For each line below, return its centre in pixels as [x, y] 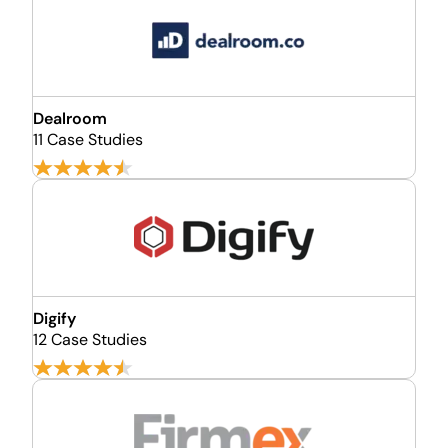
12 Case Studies [90, 339]
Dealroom [70, 118]
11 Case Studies [88, 139]
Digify [54, 318]
